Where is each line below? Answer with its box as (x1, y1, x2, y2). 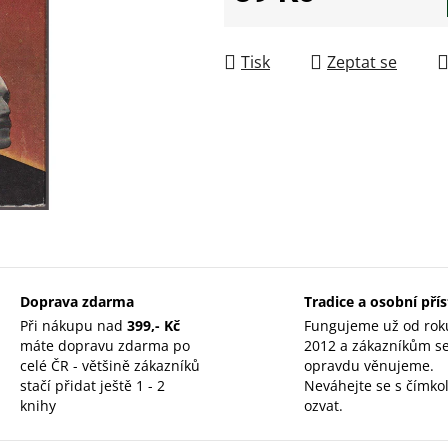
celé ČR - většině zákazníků (19, 355, 200, 375)
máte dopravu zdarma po (19, 335, 190, 355)
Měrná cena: (233, 10, 326, 33)
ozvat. (304, 395, 343, 415)
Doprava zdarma (19, 291, 134, 311)
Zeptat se (327, 50, 397, 73)
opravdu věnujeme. (304, 355, 434, 375)
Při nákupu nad (19, 315, 127, 335)
